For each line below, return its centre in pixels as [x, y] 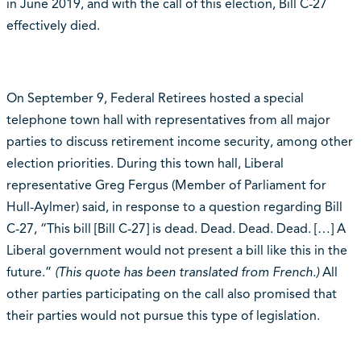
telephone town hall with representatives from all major [168, 120]
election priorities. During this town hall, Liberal [145, 164]
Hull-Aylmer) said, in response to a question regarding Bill [174, 207]
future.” [29, 273]
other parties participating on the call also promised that [171, 295]
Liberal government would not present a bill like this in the [176, 251]
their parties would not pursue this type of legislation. [163, 316]
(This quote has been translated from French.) [188, 273]
